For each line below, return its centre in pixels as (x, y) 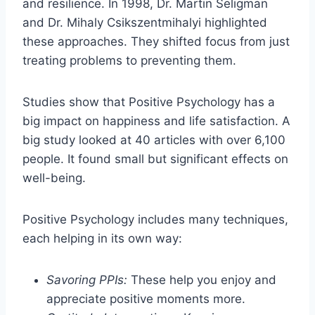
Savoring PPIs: (87, 279)
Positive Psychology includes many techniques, (155, 219)
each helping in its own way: (102, 238)
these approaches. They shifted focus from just (156, 41)
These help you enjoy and (202, 279)
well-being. (54, 178)
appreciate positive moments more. (146, 298)
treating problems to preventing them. (129, 60)
